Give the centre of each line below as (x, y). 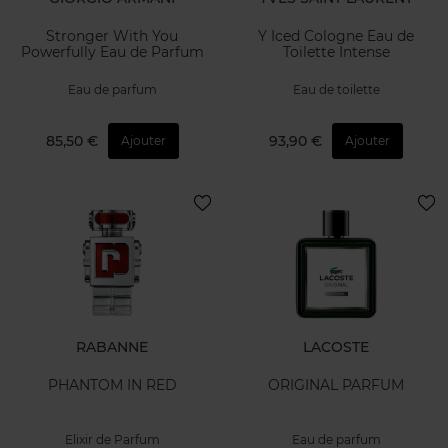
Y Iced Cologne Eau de (336, 36)
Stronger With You (112, 36)
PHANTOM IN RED (112, 385)
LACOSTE (336, 346)
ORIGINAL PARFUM (336, 385)
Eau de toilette (336, 90)
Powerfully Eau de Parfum (112, 52)
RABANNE (112, 346)
